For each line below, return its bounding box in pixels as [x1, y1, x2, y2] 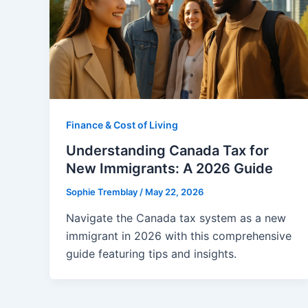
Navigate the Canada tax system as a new [66, 210, 286, 225]
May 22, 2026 [145, 186, 203, 198]
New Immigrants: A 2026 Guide [66, 160, 273, 177]
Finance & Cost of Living [66, 118, 178, 131]
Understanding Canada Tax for [66, 142, 269, 159]
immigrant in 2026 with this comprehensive [66, 228, 291, 243]
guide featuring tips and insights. [66, 246, 236, 261]
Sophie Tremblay [66, 186, 140, 198]
